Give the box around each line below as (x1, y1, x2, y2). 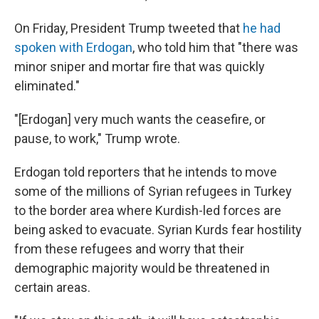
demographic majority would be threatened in (14, 261, 270, 276)
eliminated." (14, 78, 80, 94)
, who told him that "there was (132, 40, 298, 56)
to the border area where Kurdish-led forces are (14, 203, 281, 219)
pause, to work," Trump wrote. (14, 131, 180, 147)
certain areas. (14, 280, 90, 296)
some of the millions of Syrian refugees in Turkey (14, 184, 292, 199)
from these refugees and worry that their (14, 241, 244, 257)
